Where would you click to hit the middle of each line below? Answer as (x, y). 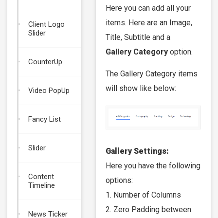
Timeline (42, 185)
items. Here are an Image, (149, 23)
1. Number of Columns (143, 195)
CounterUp (45, 62)
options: (119, 181)
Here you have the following (153, 166)
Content (41, 177)
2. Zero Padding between (148, 210)
